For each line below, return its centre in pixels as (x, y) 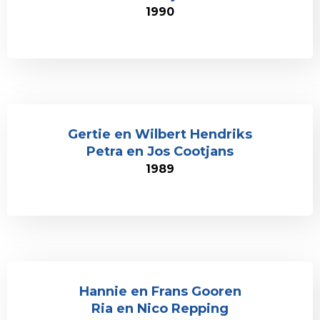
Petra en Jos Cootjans (160, 151)
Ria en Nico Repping (160, 309)
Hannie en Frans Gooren (160, 291)
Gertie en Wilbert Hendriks (160, 134)
